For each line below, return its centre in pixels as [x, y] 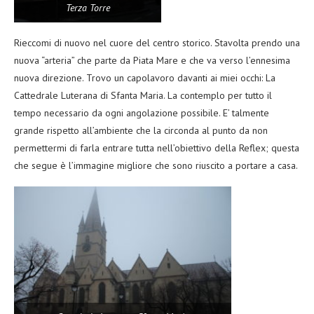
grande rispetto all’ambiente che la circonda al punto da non [141, 130]
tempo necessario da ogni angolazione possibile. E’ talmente [142, 113]
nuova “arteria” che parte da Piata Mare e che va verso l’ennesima [152, 60]
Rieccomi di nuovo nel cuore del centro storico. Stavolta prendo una [157, 43]
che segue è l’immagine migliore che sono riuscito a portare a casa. [156, 165]
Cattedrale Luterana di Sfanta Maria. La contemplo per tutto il [143, 95]
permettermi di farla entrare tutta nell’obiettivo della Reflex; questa [157, 148]
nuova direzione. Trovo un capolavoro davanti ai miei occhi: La [145, 78]
